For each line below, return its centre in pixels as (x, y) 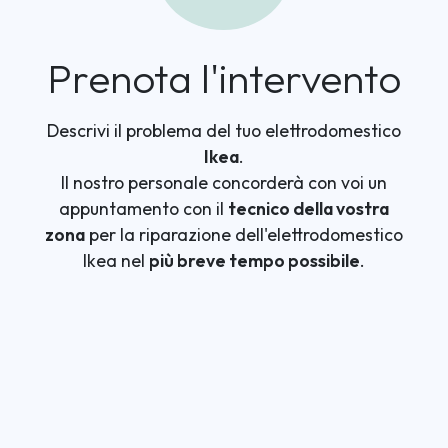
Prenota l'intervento (223, 78)
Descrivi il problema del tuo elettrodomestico (223, 130)
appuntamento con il (143, 208)
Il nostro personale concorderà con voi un (223, 182)
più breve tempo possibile (254, 260)
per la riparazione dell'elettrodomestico (243, 234)
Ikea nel (115, 260)
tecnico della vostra (308, 208)
